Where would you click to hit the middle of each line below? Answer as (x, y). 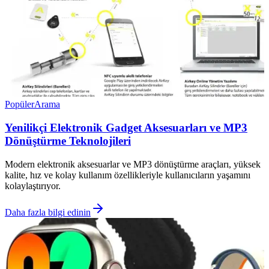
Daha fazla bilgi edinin (48, 212)
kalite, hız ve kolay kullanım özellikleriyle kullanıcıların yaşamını (128, 175)
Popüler (20, 104)
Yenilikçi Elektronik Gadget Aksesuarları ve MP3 (126, 128)
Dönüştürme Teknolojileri (68, 141)
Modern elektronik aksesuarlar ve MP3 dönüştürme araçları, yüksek (133, 164)
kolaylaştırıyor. (33, 186)
